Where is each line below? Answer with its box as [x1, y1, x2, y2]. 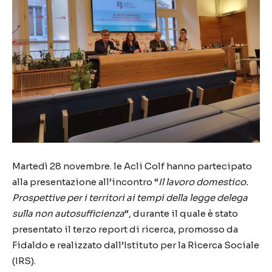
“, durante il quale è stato [124, 207, 238, 219]
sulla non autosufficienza [12, 207, 124, 219]
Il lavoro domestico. [158, 175, 248, 188]
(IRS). [12, 254, 36, 267]
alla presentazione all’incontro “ [12, 175, 158, 188]
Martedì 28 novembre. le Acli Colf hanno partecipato [12, 160, 252, 172]
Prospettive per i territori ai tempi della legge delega [12, 191, 248, 203]
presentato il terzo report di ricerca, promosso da [12, 223, 238, 235]
